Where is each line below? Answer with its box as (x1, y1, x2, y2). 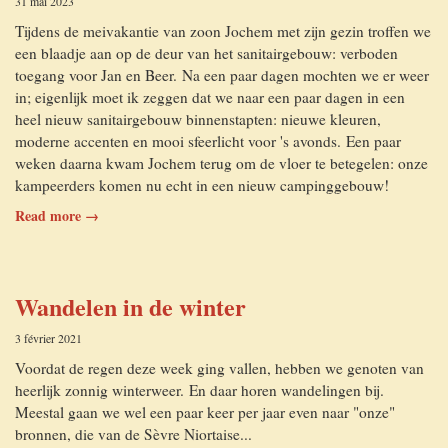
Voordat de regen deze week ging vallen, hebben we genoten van (15, 358, 424, 378)
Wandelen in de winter (15, 289, 246, 324)
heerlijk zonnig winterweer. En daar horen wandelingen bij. (15, 380, 384, 400)
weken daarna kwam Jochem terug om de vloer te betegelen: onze (15, 153, 428, 173)
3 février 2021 (15, 330, 82, 346)
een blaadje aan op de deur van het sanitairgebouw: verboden (15, 43, 398, 63)
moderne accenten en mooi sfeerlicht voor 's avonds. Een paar (15, 131, 401, 151)
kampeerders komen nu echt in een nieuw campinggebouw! (15, 175, 389, 195)
